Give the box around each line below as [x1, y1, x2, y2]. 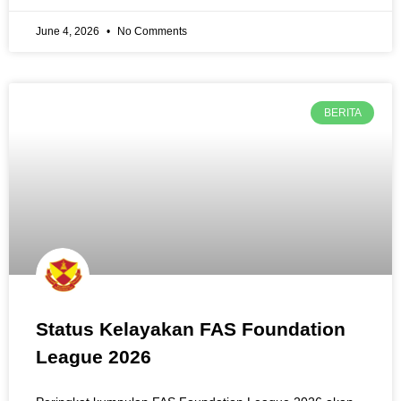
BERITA [323, 107, 362, 120]
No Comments [115, 24, 187, 38]
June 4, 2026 [36, 24, 102, 38]
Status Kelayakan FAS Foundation [36, 318, 346, 339]
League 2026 [36, 346, 151, 367]
